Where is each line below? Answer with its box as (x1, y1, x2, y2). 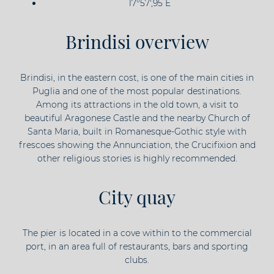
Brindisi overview (65, 29, 209, 54)
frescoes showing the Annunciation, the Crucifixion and (18, 139, 256, 151)
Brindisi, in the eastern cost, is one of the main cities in (20, 72, 254, 84)
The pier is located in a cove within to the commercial (22, 228, 252, 239)
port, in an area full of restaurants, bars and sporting (26, 241, 248, 253)
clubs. (125, 254, 149, 266)
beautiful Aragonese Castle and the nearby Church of (24, 113, 250, 124)
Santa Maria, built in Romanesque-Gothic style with (28, 126, 246, 138)
